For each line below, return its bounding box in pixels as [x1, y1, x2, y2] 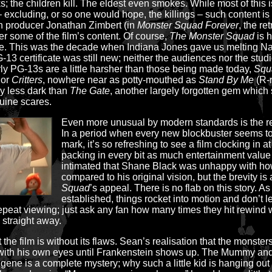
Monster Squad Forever [137, 20, 239, 30]
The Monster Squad [169, 31, 254, 41]
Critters [12, 75, 42, 85]
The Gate [70, 86, 110, 96]
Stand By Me [199, 75, 254, 85]
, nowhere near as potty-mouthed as [42, 75, 199, 85]
